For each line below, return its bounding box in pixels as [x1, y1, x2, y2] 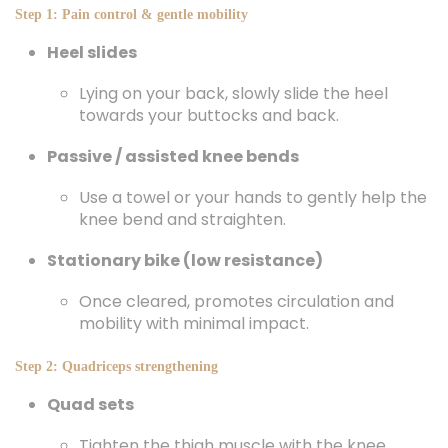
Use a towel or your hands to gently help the [79, 186, 427, 209]
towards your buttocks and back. [79, 104, 339, 127]
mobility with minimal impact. [79, 312, 309, 335]
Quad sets [47, 393, 134, 416]
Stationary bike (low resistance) [47, 249, 323, 272]
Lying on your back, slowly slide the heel [79, 82, 388, 105]
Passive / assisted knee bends [47, 145, 299, 168]
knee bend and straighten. [79, 208, 286, 231]
